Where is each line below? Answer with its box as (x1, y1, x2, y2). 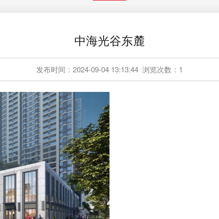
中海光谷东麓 (74, 31, 145, 48)
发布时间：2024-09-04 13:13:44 (36, 64, 138, 74)
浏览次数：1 (142, 64, 183, 74)
